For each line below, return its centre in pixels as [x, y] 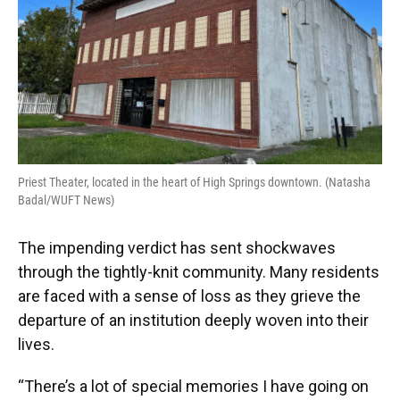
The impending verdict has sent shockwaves [177, 248]
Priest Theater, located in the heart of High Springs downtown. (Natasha [194, 182]
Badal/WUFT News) [66, 200]
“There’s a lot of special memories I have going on [193, 386]
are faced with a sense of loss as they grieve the [189, 296]
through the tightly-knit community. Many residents [199, 272]
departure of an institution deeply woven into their [193, 320]
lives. [36, 344]
